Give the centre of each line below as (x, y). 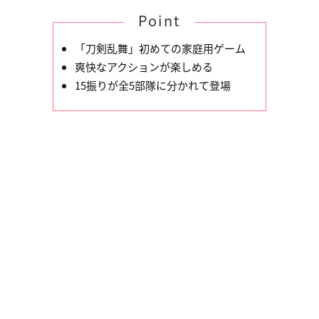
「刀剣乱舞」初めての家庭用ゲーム (160, 48)
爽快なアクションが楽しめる (144, 67)
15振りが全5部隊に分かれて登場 (153, 85)
